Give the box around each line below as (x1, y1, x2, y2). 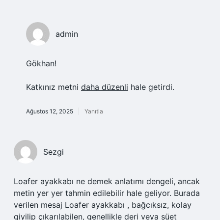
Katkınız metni (26, 82, 81, 92)
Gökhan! (26, 58, 56, 68)
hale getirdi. (128, 82, 174, 92)
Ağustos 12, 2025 (26, 108, 73, 115)
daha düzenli (81, 82, 128, 92)
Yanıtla (84, 108, 103, 115)
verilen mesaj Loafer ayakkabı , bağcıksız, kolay (14, 200, 192, 210)
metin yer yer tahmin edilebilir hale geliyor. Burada (14, 188, 200, 198)
